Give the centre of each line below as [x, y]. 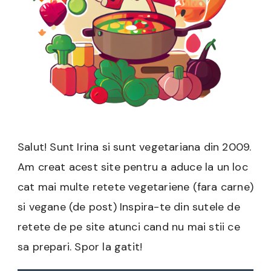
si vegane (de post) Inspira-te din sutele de [129, 207]
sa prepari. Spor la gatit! [80, 247]
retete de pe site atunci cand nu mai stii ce [129, 227]
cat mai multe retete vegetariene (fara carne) [136, 187]
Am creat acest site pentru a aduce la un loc [133, 167]
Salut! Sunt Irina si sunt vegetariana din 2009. [135, 147]
